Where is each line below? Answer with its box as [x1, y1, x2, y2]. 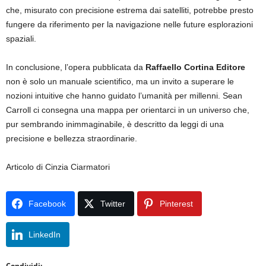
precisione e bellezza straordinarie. [6, 133, 137, 143]
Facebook [28, 198, 66, 208]
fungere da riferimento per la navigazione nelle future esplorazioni [6, 19, 253, 29]
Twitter [100, 198, 125, 208]
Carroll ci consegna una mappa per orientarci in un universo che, [6, 104, 249, 115]
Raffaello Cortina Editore [145, 62, 245, 72]
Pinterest [160, 198, 193, 208]
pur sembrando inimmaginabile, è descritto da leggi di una [6, 119, 224, 129]
